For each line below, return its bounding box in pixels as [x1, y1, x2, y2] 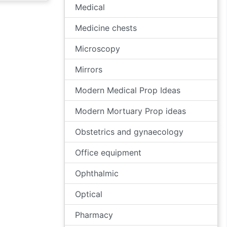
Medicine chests [75, 23, 137, 33]
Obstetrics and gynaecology [75, 127, 183, 137]
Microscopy [75, 44, 120, 54]
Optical [75, 189, 102, 199]
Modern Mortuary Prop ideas [75, 106, 186, 116]
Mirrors [75, 64, 102, 74]
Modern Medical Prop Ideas [75, 85, 180, 95]
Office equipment [75, 147, 141, 158]
